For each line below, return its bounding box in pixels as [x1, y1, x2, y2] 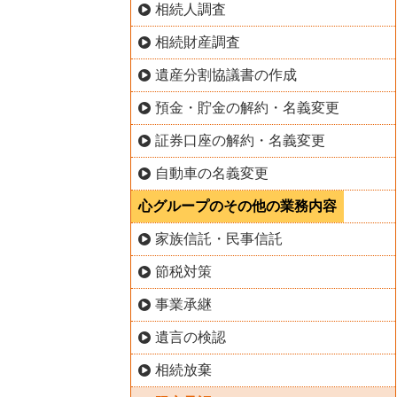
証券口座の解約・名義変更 [154, 132, 325, 148]
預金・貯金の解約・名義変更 [154, 99, 339, 115]
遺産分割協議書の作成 [154, 66, 297, 82]
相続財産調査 [154, 34, 240, 50]
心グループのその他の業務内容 [138, 198, 337, 214]
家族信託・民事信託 [154, 230, 283, 246]
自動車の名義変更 [154, 165, 269, 181]
